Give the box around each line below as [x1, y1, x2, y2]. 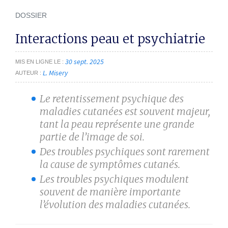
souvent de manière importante [40, 185, 181, 198]
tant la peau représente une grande [40, 118, 194, 130]
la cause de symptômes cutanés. [40, 158, 180, 170]
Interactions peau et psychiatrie [15, 31, 205, 47]
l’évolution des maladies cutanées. [40, 198, 190, 211]
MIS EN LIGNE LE [15, 58, 61, 65]
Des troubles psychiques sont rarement [40, 145, 210, 158]
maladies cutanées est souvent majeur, [40, 105, 210, 118]
